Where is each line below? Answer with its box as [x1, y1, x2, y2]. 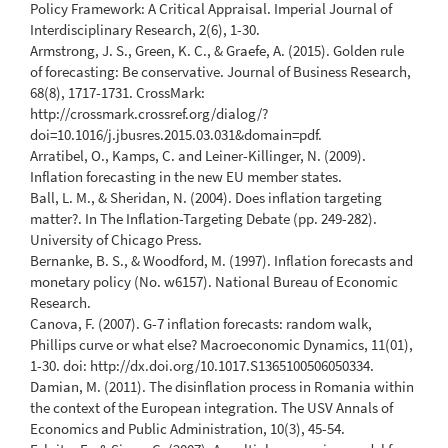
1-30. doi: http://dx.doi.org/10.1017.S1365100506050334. [30, 356, 374, 376]
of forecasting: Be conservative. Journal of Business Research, [30, 62, 411, 82]
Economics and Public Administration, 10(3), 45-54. [30, 419, 345, 439]
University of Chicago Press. [30, 230, 202, 250]
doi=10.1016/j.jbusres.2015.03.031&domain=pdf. [30, 125, 322, 145]
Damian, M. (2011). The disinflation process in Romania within [30, 377, 414, 397]
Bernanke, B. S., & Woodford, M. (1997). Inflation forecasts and [30, 251, 413, 271]
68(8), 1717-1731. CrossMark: [30, 83, 205, 103]
